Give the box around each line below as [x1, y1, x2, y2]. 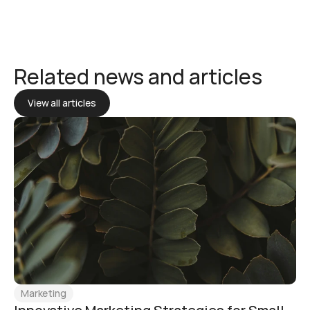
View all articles [28, 96, 96, 109]
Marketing [21, 286, 66, 300]
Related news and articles [14, 62, 262, 91]
